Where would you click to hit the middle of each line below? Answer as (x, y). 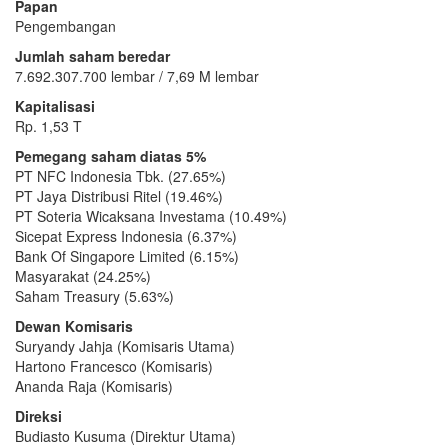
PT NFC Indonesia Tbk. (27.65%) (120, 175)
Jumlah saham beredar (92, 55)
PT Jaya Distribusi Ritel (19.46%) (119, 195)
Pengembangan (65, 25)
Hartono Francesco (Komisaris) (114, 365)
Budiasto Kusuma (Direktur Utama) (125, 435)
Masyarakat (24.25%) (83, 275)
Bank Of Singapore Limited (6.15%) (127, 255)
